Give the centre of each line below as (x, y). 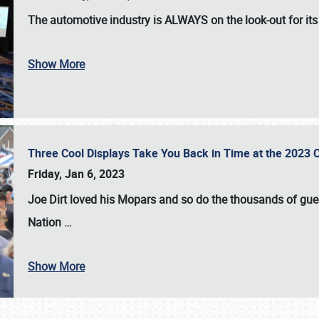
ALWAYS (186, 20)
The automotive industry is (96, 20)
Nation (46, 222)
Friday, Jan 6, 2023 (76, 174)
